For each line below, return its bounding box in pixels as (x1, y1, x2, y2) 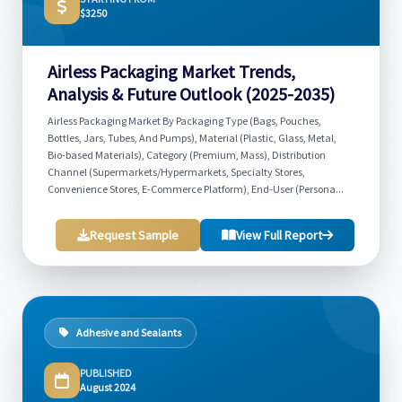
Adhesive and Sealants (76, 326, 181, 339)
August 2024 (80, 380, 135, 394)
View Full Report (236, 227, 322, 243)
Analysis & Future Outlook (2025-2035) (48, 83, 335, 105)
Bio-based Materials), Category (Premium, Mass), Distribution (48, 148, 326, 162)
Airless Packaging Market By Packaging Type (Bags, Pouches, (48, 114, 321, 127)
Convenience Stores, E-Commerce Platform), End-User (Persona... (48, 182, 344, 196)
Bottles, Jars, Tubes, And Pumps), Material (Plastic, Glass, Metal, (48, 131, 336, 144)
